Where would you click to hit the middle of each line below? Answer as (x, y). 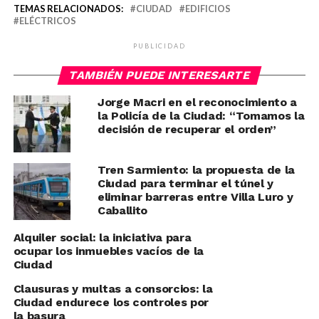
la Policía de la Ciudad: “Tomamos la (201, 116)
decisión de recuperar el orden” (187, 129)
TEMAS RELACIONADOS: (68, 9)
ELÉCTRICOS (47, 21)
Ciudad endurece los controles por (111, 302)
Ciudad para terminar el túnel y (185, 183)
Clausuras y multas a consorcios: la (113, 289)
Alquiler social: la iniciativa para (102, 237)
